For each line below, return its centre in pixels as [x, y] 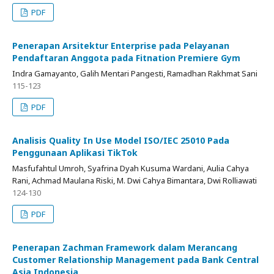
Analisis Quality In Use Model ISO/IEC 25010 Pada [121, 140]
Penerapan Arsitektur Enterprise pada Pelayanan [121, 46]
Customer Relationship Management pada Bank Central [135, 260]
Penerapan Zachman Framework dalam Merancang [125, 247]
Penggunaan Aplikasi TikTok [75, 153]
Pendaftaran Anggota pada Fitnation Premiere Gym [126, 58]
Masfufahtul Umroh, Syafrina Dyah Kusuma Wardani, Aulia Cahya [131, 168]
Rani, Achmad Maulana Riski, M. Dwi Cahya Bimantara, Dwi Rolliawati [135, 180]
